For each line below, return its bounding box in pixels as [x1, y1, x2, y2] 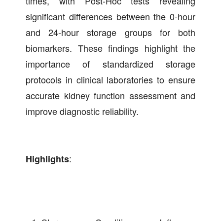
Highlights [26, 152, 69, 166]
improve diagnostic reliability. [26, 105, 139, 118]
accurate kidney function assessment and [26, 89, 195, 102]
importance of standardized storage [26, 57, 195, 71]
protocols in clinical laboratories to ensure [26, 73, 195, 86]
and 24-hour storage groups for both [26, 26, 195, 39]
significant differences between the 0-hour [26, 10, 195, 23]
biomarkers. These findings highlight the [26, 41, 195, 55]
